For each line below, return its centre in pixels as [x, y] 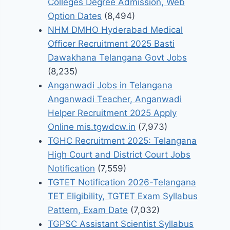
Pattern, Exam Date [88, 210]
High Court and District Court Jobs [119, 155]
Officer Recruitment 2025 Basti [111, 44]
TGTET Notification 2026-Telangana [122, 183]
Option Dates [75, 16]
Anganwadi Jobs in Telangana [110, 85]
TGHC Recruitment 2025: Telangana [122, 141]
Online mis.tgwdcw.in [92, 127]
